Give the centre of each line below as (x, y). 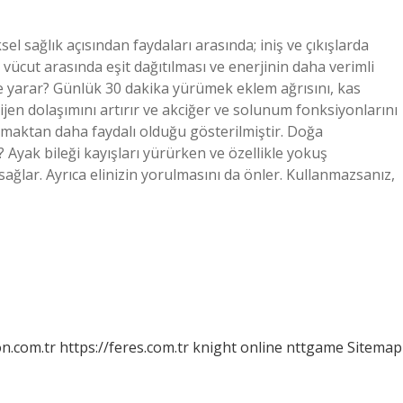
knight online (237, 347)
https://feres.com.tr (124, 347)
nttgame (315, 347)
